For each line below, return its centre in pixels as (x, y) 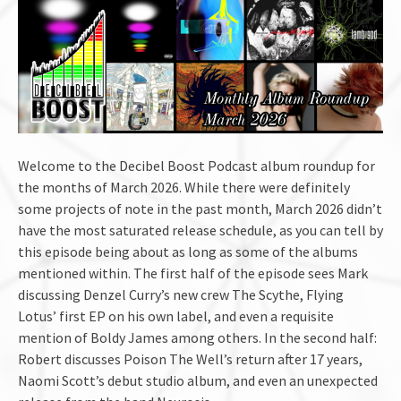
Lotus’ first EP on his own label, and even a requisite (176, 316)
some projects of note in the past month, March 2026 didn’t (200, 208)
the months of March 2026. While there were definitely (184, 187)
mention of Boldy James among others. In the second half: (197, 337)
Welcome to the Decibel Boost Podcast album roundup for (196, 165)
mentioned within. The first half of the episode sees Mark (193, 273)
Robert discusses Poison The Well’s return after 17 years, (190, 358)
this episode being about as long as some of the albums (188, 251)
